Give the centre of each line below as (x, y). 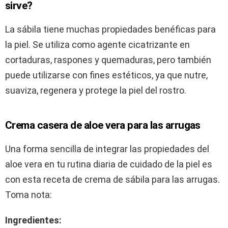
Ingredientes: (33, 220)
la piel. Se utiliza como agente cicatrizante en (97, 45)
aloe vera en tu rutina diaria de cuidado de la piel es (109, 164)
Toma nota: (28, 195)
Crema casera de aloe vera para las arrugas (103, 125)
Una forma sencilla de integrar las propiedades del (107, 149)
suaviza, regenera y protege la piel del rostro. (96, 91)
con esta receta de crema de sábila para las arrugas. (112, 180)
